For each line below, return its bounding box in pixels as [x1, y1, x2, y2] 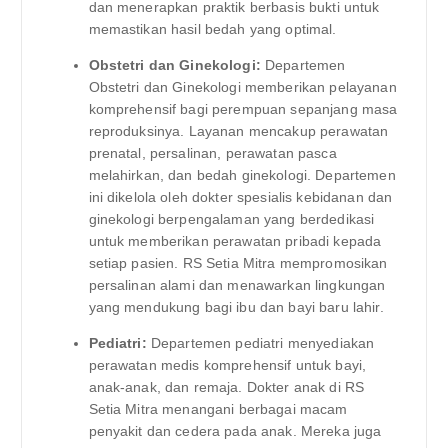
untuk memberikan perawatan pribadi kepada [88, 233, 382, 250]
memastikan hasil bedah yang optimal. [88, 21, 337, 38]
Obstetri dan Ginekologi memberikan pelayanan [88, 79, 397, 96]
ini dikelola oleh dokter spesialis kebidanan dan [88, 189, 393, 206]
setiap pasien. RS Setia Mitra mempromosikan [88, 255, 388, 272]
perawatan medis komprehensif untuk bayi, [88, 357, 367, 374]
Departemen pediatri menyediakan [146, 335, 375, 352]
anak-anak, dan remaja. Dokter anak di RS [88, 379, 365, 396]
